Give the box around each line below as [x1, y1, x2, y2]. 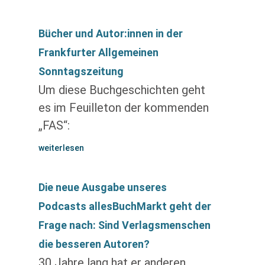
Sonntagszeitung [38, 65, 124, 77]
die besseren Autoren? [38, 238, 150, 250]
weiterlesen [38, 143, 84, 153]
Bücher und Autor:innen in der [38, 27, 183, 40]
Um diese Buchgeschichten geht [38, 83, 205, 97]
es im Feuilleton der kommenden [38, 101, 209, 115]
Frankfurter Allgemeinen [38, 46, 159, 59]
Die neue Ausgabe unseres [38, 181, 167, 193]
